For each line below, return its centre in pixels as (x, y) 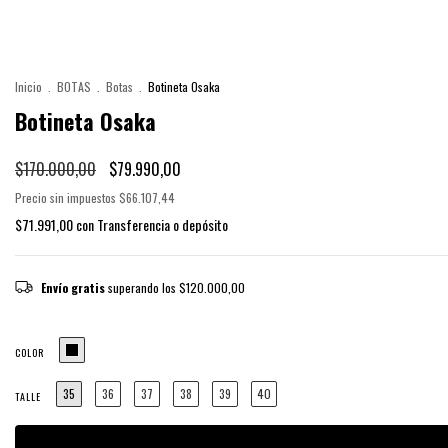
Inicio (28, 86)
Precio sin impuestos (67, 197)
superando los (143, 287)
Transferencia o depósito (162, 224)
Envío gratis (72, 287)
